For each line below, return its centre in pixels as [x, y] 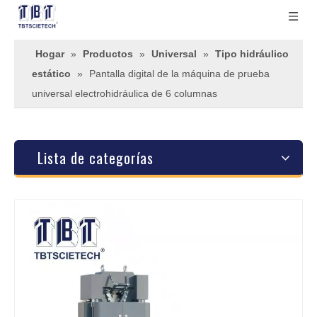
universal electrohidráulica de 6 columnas [125, 93]
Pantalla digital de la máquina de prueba [179, 74]
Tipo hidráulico [252, 54]
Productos [108, 54]
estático [51, 74]
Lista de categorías [96, 158]
